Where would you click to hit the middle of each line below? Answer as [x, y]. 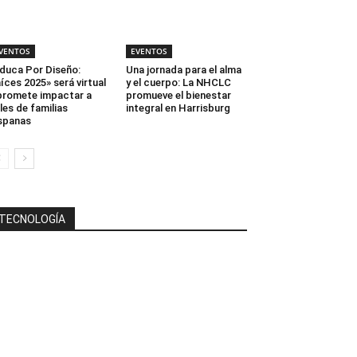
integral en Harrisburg [178, 108]
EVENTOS [149, 51]
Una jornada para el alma [184, 69]
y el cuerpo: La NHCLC [178, 82]
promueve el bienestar [178, 95]
